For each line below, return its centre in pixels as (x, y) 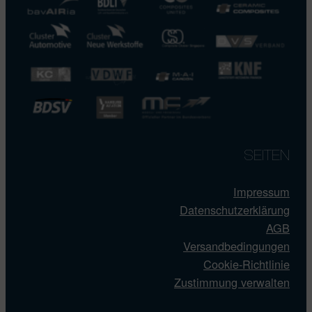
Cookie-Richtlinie (247, 264)
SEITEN (267, 157)
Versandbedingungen (236, 246)
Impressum (262, 192)
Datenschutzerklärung (235, 210)
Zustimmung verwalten (232, 282)
